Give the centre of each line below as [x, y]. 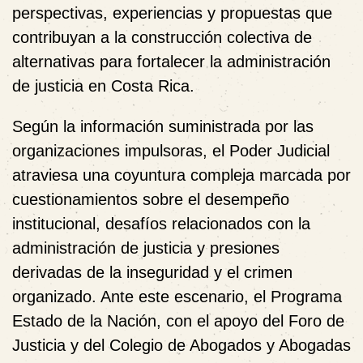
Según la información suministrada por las [163, 126]
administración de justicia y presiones [146, 248]
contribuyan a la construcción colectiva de [162, 37]
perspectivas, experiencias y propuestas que [172, 13]
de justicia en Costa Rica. [103, 85]
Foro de [316, 320]
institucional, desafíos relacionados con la [161, 223]
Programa [306, 296]
